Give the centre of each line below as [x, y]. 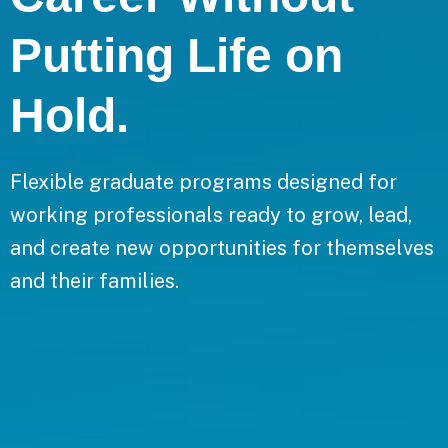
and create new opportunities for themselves [222, 247]
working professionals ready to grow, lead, [211, 214]
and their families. [94, 280]
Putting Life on [176, 55]
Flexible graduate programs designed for [203, 181]
